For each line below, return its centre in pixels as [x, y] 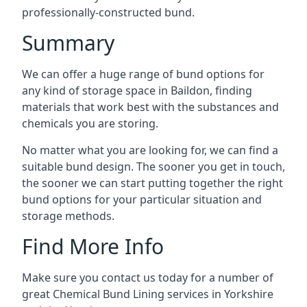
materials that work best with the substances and [150, 107]
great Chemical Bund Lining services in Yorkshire [148, 294]
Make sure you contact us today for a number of [148, 278]
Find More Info [93, 246]
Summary [68, 43]
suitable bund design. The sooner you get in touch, [153, 167]
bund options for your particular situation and [142, 199]
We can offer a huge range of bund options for [143, 74]
